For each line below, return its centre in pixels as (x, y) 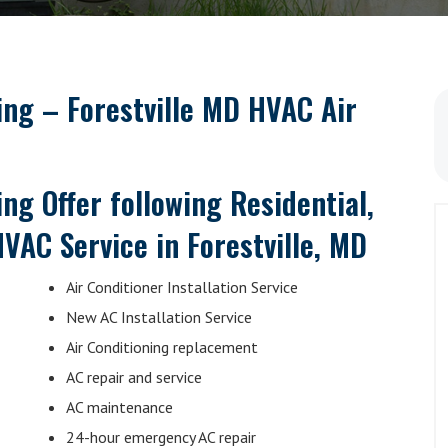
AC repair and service (134, 377)
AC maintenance (119, 407)
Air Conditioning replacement (162, 347)
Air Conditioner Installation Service (182, 287)
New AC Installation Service (159, 317)
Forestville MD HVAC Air (212, 108)
